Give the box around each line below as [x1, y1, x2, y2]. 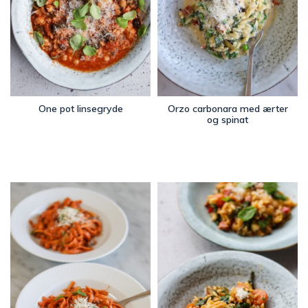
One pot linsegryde [38, 102, 123, 115]
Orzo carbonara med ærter [167, 102, 288, 115]
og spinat [207, 113, 248, 126]
